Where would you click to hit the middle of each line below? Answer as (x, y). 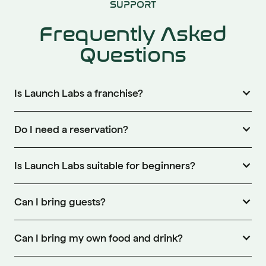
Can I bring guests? (60, 201)
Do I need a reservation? (71, 129)
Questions (133, 55)
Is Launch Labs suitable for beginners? (105, 165)
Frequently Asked (133, 34)
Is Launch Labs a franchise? (79, 93)
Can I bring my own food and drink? (99, 237)
